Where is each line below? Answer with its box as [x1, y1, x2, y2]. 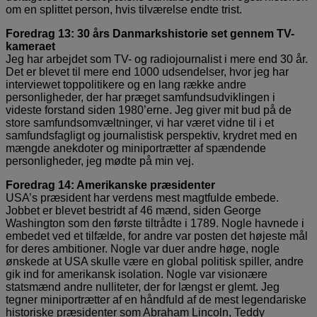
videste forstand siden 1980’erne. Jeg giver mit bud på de [6, 103, 292, 116]
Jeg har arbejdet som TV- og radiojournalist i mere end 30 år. [6, 52, 308, 65]
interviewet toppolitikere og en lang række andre [6, 78, 246, 91]
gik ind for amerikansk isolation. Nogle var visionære [6, 267, 267, 280]
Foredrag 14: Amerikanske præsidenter [6, 178, 215, 191]
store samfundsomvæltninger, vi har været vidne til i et [6, 116, 274, 129]
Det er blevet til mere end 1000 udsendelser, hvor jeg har [6, 65, 289, 78]
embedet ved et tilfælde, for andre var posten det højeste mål [6, 229, 308, 242]
